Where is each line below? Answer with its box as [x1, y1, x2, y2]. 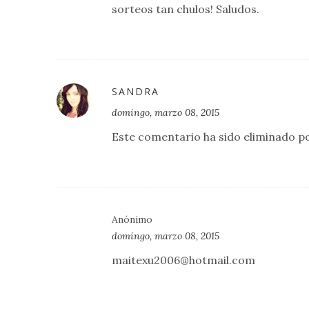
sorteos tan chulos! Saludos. [112, 2, 259, 17]
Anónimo [112, 213, 152, 226]
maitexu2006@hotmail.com [112, 253, 255, 268]
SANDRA [112, 85, 159, 99]
